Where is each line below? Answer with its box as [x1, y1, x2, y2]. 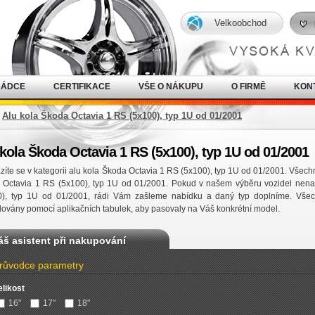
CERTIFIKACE [53, 82, 110, 91]
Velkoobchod [214, 18, 266, 28]
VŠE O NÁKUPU [139, 82, 203, 91]
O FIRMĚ [231, 82, 266, 91]
